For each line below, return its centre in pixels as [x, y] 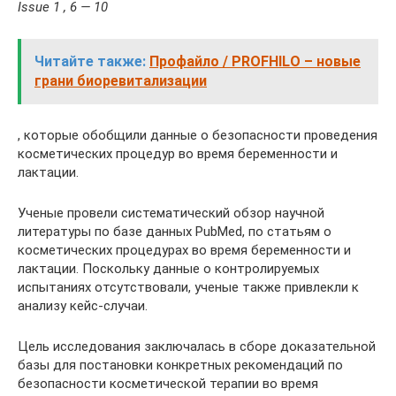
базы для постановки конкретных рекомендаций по [180, 365]
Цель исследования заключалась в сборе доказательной [197, 346]
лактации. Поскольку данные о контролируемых [168, 269]
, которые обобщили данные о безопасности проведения [198, 135]
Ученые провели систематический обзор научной [171, 213]
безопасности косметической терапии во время [168, 384]
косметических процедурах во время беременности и [184, 250]
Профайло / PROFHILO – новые [255, 61]
